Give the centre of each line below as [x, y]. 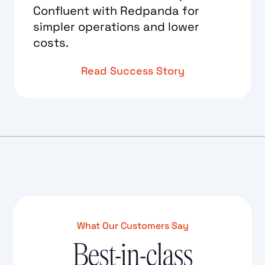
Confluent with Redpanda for [116, 10]
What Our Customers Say [132, 225]
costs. [51, 42]
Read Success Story [132, 70]
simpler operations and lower [116, 26]
